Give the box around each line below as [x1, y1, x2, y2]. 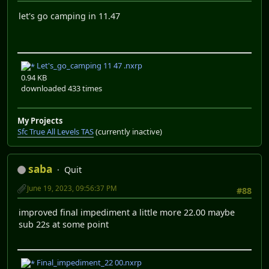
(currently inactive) [94, 126, 162, 137]
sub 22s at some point [19, 219, 109, 231]
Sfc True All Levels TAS [17, 126, 94, 137]
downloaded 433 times [21, 83, 102, 94]
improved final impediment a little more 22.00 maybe [19, 207, 235, 219]
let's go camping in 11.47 [19, 10, 120, 22]
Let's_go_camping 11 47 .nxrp [35, 60, 142, 71]
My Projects [17, 115, 62, 126]
